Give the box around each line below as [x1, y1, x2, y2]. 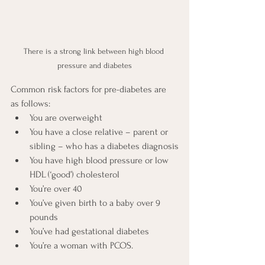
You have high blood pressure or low [30, 155, 171, 166]
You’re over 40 [30, 183, 82, 195]
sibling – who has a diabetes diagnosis [30, 141, 179, 152]
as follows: [11, 98, 50, 109]
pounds [30, 212, 58, 223]
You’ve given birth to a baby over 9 [30, 198, 163, 209]
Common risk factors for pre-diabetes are [11, 84, 169, 95]
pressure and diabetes [57, 61, 132, 70]
